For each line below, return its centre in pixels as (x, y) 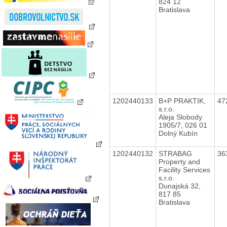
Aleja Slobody (180, 117)
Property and (179, 161)
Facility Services (184, 169)
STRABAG (175, 153)
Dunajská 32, (179, 186)
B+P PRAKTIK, (182, 101)
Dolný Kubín (178, 133)
